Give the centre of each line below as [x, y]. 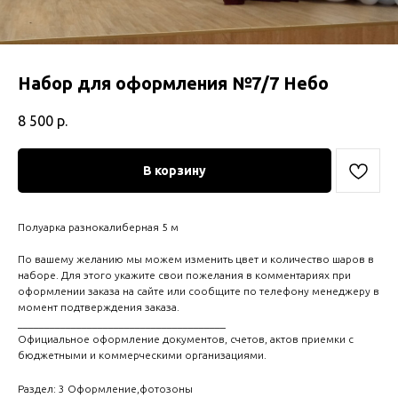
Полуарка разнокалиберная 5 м [98, 227]
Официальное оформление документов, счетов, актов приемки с [186, 339]
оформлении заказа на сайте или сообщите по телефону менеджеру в [199, 291]
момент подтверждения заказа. [99, 307]
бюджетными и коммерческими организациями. [142, 355]
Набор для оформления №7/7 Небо [173, 83]
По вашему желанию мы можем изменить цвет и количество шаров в [196, 259]
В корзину [175, 171]
